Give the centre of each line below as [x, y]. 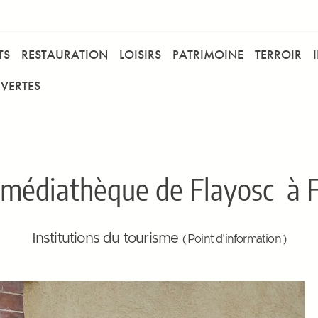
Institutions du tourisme [107, 238]
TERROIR [278, 54]
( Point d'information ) [234, 239]
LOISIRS [140, 54]
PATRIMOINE [208, 54]
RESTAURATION [65, 54]
